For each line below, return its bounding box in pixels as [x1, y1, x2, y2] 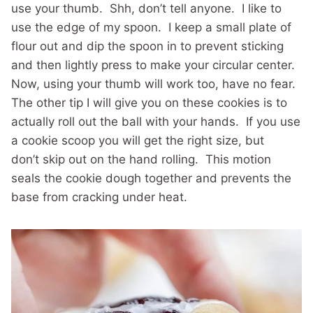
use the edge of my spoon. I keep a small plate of [11, 20, 291, 34]
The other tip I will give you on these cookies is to [11, 95, 287, 110]
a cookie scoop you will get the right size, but [11, 133, 264, 147]
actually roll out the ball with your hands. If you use [11, 114, 300, 129]
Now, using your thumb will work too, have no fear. [11, 76, 296, 91]
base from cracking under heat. [11, 189, 187, 204]
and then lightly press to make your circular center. [11, 57, 298, 72]
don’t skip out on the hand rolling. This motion [11, 152, 271, 166]
